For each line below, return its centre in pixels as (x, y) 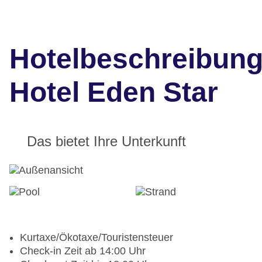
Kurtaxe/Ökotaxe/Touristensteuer (96, 238)
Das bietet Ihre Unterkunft (106, 142)
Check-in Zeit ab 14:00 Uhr (83, 251)
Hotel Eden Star (114, 92)
